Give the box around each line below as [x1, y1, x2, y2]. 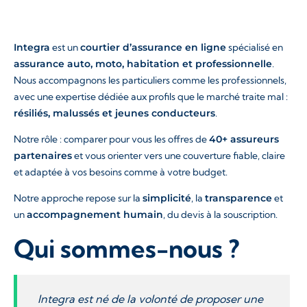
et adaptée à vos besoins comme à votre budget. [14, 166, 228, 178]
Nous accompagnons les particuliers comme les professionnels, [14, 74, 286, 86]
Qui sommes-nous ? [14, 233, 239, 264]
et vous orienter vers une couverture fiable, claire [72, 149, 285, 162]
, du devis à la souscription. [163, 208, 278, 221]
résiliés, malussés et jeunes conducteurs [14, 107, 215, 119]
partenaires [14, 149, 72, 162]
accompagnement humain [27, 208, 163, 221]
